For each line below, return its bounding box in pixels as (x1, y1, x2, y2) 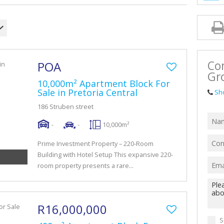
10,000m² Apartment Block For (37, 77, 170, 89)
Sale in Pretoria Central (37, 86, 137, 98)
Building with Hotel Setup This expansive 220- (37, 150, 173, 159)
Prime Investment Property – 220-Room (37, 139, 153, 148)
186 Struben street (37, 102, 93, 111)
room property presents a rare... (37, 161, 133, 170)
